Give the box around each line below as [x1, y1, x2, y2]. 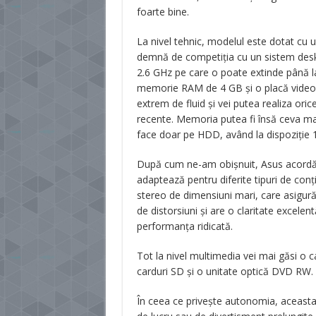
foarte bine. [136, 5, 189, 19]
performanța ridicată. [136, 219, 233, 233]
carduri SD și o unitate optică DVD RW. [136, 265, 313, 279]
